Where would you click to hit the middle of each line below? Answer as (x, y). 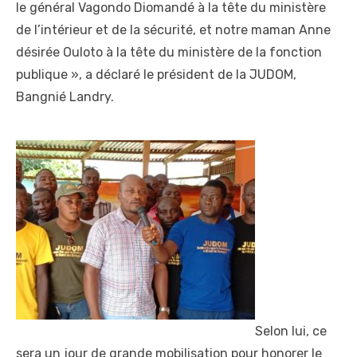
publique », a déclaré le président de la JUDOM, (156, 74)
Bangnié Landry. (65, 96)
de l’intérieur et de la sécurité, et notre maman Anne (173, 29)
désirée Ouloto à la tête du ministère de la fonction (169, 52)
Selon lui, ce (291, 331)
